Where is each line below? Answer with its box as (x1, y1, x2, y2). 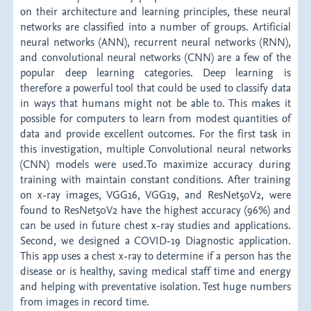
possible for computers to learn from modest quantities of (20, 111, 291, 126)
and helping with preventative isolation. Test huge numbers (20, 279, 291, 294)
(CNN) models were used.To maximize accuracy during (20, 157, 291, 171)
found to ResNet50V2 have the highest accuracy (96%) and (20, 203, 291, 217)
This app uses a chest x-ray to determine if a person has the (20, 249, 291, 263)
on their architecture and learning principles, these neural (20, 4, 291, 19)
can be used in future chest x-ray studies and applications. (20, 218, 291, 233)
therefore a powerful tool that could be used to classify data (20, 81, 291, 95)
